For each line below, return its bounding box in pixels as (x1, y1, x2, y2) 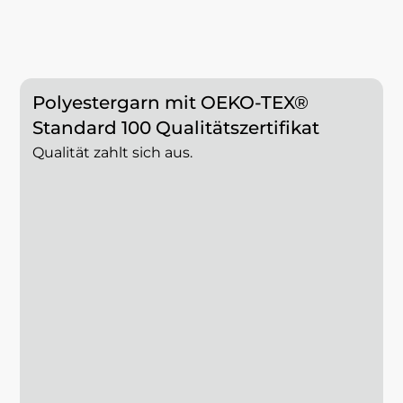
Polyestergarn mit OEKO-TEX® (31, 91, 309, 114)
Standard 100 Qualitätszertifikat (31, 116, 319, 139)
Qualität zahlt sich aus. (31, 144, 193, 162)
